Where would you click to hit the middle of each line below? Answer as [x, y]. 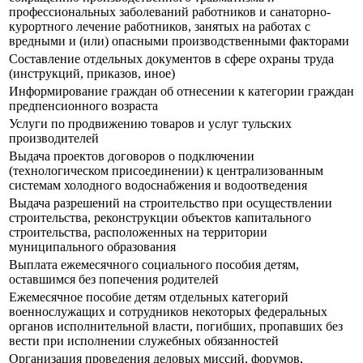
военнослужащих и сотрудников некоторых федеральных [168, 312]
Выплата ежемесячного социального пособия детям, [154, 265]
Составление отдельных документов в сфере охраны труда [171, 59]
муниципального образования [92, 247]
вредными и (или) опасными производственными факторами [179, 41]
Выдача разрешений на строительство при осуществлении [171, 203]
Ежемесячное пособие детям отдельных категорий [149, 297]
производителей [54, 139]
